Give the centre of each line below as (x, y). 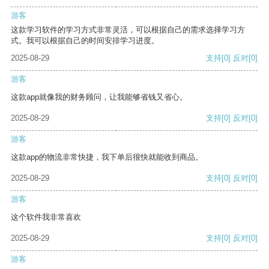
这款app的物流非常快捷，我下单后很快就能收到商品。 (107, 157)
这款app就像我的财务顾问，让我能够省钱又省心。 (99, 97)
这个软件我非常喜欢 (46, 217)
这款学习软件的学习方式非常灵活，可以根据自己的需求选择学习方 (128, 30)
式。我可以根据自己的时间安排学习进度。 (85, 41)
